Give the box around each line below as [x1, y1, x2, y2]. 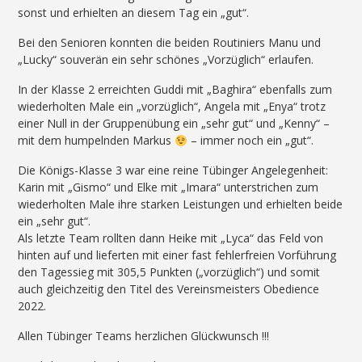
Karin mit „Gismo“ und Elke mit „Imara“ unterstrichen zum [18, 179, 319, 196]
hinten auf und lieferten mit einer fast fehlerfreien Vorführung [18, 247, 337, 263]
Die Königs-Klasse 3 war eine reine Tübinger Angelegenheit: [18, 162, 329, 179]
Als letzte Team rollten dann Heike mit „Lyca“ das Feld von [18, 230, 324, 246]
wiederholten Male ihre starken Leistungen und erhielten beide [18, 196, 343, 213]
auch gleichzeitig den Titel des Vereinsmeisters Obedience [18, 281, 320, 297]
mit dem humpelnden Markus [18, 133, 175, 149]
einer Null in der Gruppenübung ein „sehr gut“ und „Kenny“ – [18, 116, 330, 132]
